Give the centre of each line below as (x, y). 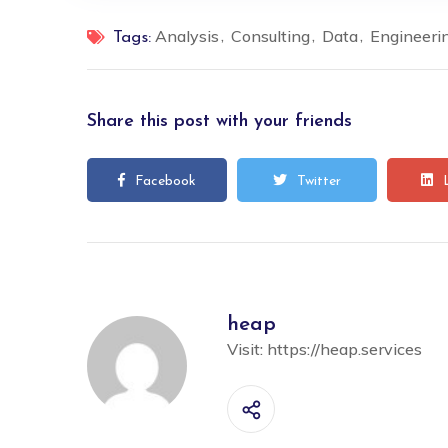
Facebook (165, 181)
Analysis (187, 35)
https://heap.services (344, 348)
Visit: (247, 348)
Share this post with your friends (219, 121)
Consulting (270, 35)
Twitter (319, 181)
